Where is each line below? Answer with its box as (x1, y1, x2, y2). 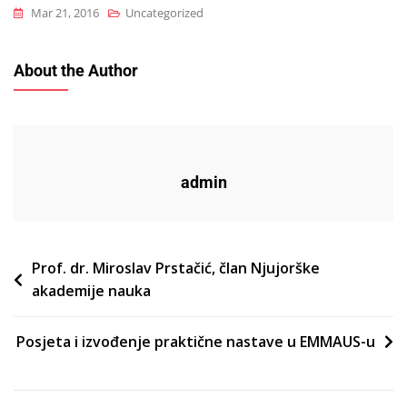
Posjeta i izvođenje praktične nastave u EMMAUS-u (16, 331, 375, 352)
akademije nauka (32, 280, 151, 301)
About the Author (14, 60, 138, 80)
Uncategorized (125, 4, 203, 21)
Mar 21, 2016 (31, 4, 99, 21)
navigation (13, 284, 106, 308)
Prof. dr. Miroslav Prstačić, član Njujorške (32, 257, 320, 278)
